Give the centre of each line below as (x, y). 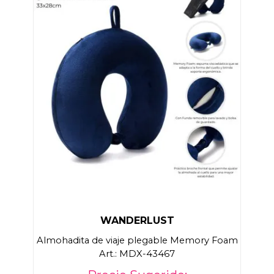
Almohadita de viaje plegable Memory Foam (137, 240)
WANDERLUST (137, 220)
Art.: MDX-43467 (137, 254)
